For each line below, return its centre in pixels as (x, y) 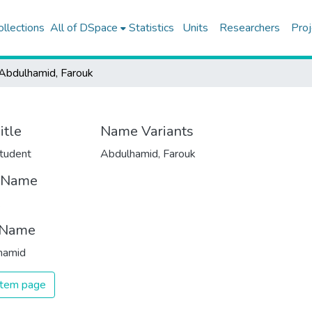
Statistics (151, 28)
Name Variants (147, 131)
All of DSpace (84, 28)
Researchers (249, 28)
